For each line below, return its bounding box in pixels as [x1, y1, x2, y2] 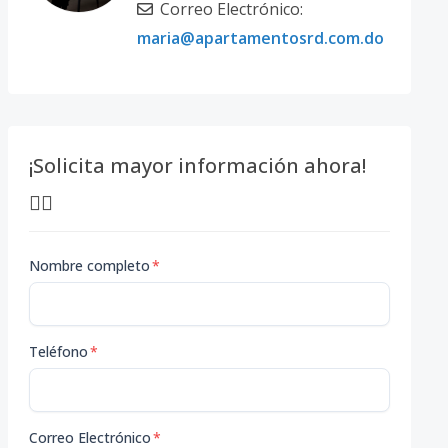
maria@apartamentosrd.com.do [136, 27, 384, 49]
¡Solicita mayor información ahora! [28, 152, 366, 179]
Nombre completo [28, 256, 150, 275]
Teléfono [28, 342, 88, 361]
